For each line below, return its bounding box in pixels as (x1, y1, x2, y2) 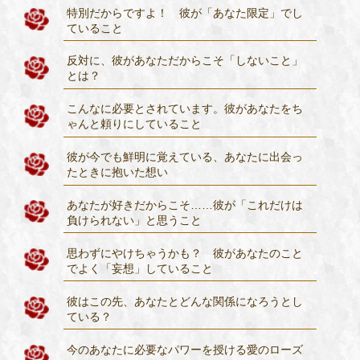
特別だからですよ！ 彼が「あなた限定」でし (67, 6, 304, 19)
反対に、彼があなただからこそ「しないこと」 (67, 54, 304, 67)
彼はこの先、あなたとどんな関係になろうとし (67, 294, 304, 308)
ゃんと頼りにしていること (67, 117, 214, 131)
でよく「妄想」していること (67, 261, 225, 275)
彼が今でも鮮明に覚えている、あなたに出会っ (67, 150, 304, 164)
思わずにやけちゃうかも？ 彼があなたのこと (67, 246, 304, 260)
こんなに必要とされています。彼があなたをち (67, 102, 304, 116)
